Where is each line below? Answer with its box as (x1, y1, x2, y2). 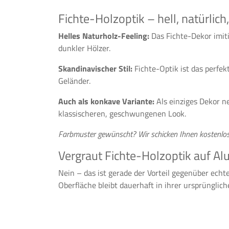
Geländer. (58, 75, 90, 87)
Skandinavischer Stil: (58, 62, 132, 75)
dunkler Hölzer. (58, 42, 110, 54)
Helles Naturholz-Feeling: (58, 30, 149, 42)
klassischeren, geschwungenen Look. (58, 107, 186, 120)
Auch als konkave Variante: (58, 95, 154, 107)
